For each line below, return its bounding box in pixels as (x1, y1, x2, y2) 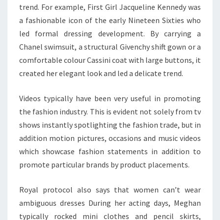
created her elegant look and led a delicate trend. (19, 68, 183, 78)
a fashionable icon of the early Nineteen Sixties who (19, 15, 201, 25)
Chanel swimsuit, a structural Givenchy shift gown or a (19, 42, 201, 52)
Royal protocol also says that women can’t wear (19, 185, 201, 194)
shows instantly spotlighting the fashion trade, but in (19, 120, 201, 130)
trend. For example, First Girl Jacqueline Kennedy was (19, 2, 201, 12)
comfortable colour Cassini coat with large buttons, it (19, 55, 201, 65)
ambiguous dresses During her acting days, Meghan (19, 198, 201, 208)
